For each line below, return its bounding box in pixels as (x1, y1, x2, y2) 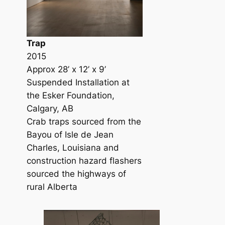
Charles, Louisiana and (26, 142, 119, 153)
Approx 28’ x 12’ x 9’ (26, 64, 106, 74)
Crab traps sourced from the (26, 116, 141, 127)
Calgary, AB (26, 103, 73, 114)
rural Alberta (26, 181, 80, 192)
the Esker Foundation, (26, 90, 115, 100)
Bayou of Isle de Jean (26, 129, 114, 140)
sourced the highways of (26, 168, 126, 179)
